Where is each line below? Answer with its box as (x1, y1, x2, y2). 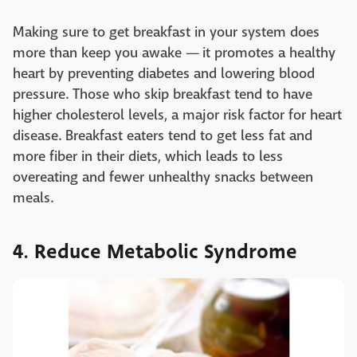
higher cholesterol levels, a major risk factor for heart (13, 106, 342, 125)
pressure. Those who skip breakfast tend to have (13, 85, 312, 104)
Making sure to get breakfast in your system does (13, 23, 320, 42)
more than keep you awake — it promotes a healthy (13, 44, 335, 63)
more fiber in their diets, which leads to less (13, 147, 283, 167)
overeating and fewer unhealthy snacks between (13, 168, 313, 187)
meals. (13, 189, 53, 208)
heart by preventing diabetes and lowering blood (13, 65, 315, 84)
